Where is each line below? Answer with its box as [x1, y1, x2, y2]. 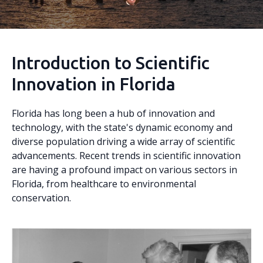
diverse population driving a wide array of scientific [12, 135, 235, 148]
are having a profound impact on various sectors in [12, 163, 237, 176]
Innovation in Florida [12, 74, 176, 94]
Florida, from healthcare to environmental [12, 177, 196, 190]
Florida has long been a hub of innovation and [12, 107, 215, 120]
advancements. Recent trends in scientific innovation [12, 149, 241, 162]
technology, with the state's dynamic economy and [12, 121, 232, 134]
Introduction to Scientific [12, 53, 210, 73]
